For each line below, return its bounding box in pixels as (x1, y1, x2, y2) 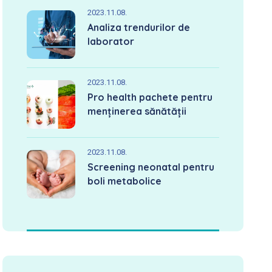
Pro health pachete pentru (87, 91, 213, 103)
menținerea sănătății (87, 105, 187, 117)
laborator (87, 35, 135, 47)
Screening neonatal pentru (87, 161, 215, 173)
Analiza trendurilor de (87, 21, 191, 33)
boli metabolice (87, 175, 162, 187)
